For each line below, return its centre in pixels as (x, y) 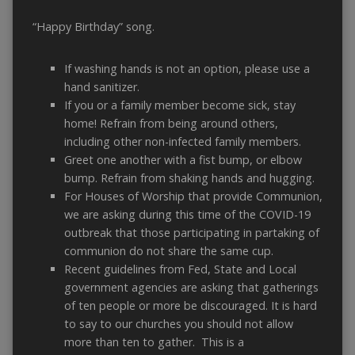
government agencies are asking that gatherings (191, 288)
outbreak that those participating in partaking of (191, 233)
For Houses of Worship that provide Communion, (193, 197)
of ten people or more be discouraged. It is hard (190, 306)
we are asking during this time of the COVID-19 (187, 215)
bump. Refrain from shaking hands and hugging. (189, 178)
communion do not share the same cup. (168, 251)
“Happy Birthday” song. (93, 27)
